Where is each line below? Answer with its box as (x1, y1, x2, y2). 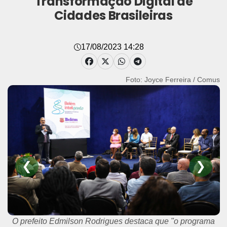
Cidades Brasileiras (54, 7, 173, 24)
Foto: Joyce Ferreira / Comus (125, 75, 220, 84)
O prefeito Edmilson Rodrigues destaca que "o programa (12, 216, 215, 225)
